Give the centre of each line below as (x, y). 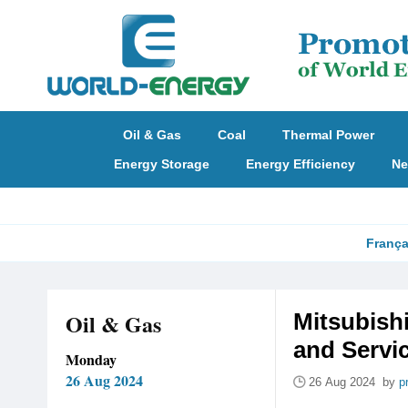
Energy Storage (161, 164)
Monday (91, 359)
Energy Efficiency (300, 164)
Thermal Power (328, 135)
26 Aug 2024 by (354, 382)
